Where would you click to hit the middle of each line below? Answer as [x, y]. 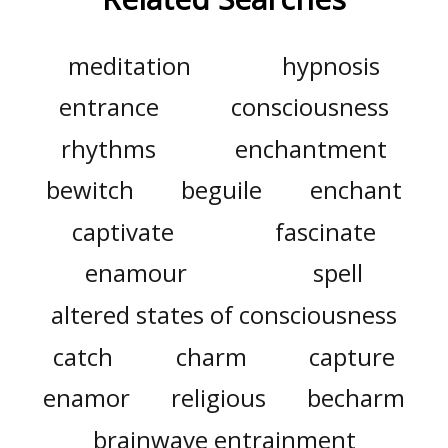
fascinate [325, 231]
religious [218, 398]
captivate [123, 231]
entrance [108, 107]
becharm [356, 398]
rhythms [109, 148]
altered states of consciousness [224, 315]
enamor [86, 398]
